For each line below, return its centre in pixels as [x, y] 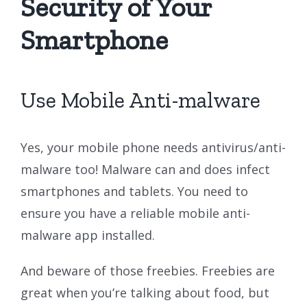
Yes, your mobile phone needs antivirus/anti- [153, 147]
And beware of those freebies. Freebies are [148, 270]
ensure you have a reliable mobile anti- [135, 213]
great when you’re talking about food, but [145, 292]
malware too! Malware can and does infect [145, 169]
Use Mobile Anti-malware [140, 100]
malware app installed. [88, 235]
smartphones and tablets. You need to [134, 191]
